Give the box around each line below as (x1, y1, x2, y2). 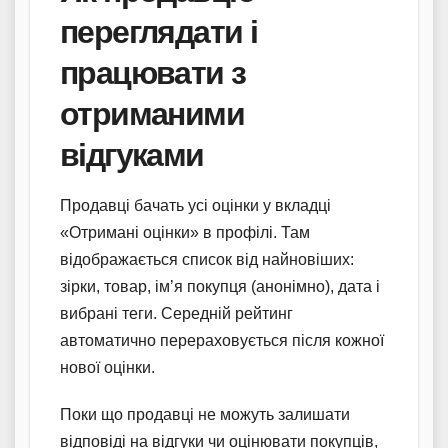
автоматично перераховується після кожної (60, 332, 384, 350)
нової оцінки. (60, 359, 155, 377)
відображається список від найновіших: (60, 251, 354, 269)
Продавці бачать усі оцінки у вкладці (60, 197, 331, 215)
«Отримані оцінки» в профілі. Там (60, 224, 310, 242)
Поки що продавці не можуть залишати (60, 406, 350, 424)
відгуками (60, 134, 204, 174)
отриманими (60, 93, 244, 133)
